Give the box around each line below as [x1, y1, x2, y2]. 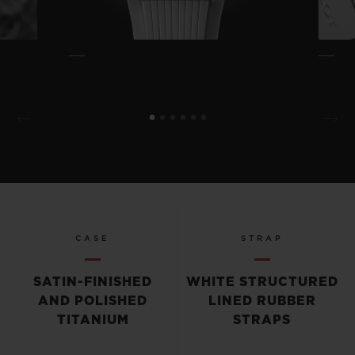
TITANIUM [56, 313, 129, 326]
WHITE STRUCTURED [185, 275, 338, 288]
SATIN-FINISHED [33, 275, 153, 288]
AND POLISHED [38, 294, 148, 307]
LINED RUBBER [208, 294, 316, 307]
